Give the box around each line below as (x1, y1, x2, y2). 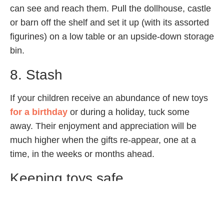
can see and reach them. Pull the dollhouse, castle (10, 3, 211, 14)
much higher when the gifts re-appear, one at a (10, 135, 196, 145)
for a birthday (10, 107, 67, 117)
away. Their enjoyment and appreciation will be (10, 121, 196, 131)
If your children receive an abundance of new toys (10, 93, 208, 103)
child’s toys (10, 208, 68, 222)
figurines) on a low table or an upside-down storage (10, 31, 214, 42)
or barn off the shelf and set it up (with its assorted (10, 17, 209, 28)
